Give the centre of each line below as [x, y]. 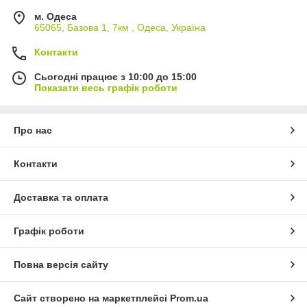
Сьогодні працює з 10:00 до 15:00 [115, 76]
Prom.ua [189, 298]
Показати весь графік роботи [106, 87]
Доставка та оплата [61, 197]
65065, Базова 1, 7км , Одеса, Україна [120, 27]
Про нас [33, 130]
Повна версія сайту [61, 264]
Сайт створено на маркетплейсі [92, 298]
